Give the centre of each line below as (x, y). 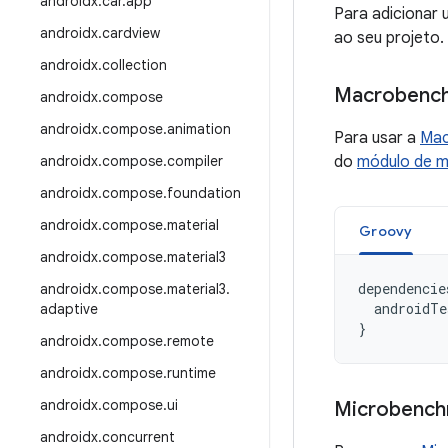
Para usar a (377, 138)
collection (134, 65)
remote (190, 341)
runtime (191, 373)
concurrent (138, 437)
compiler (195, 161)
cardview (131, 33)
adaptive (69, 309)
